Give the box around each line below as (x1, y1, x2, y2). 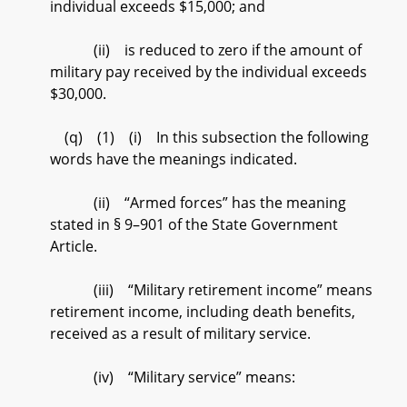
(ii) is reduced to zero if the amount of (50, 40, 362, 60)
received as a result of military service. (50, 323, 311, 343)
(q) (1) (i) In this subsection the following (50, 127, 369, 147)
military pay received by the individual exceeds (50, 62, 367, 82)
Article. (50, 236, 97, 256)
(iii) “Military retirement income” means (50, 280, 372, 300)
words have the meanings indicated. (50, 149, 297, 169)
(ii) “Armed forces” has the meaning (50, 193, 346, 213)
